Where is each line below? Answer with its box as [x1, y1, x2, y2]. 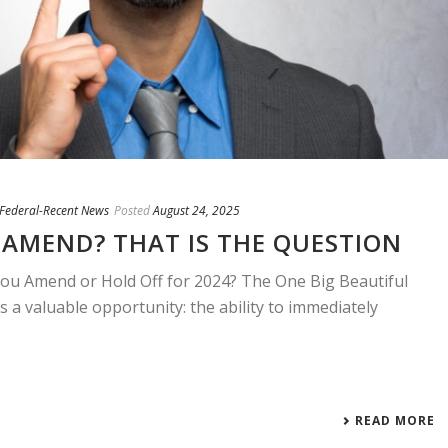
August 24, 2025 [153, 202, 240, 220]
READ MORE [355, 412, 436, 430]
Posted [114, 202, 150, 220]
